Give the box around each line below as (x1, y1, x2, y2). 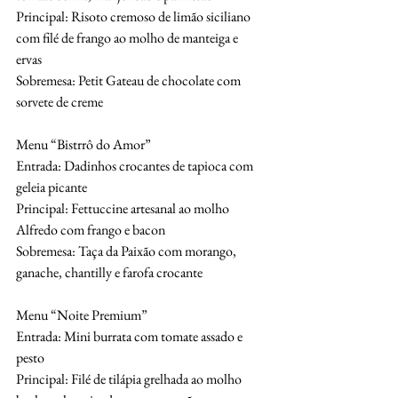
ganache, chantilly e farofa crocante (16, 262, 203, 282)
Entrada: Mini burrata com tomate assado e (16, 326, 245, 346)
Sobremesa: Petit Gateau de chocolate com (16, 70, 243, 90)
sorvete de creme (16, 92, 103, 111)
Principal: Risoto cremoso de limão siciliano (16, 6, 253, 26)
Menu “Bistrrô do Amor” (16, 134, 151, 154)
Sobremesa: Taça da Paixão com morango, (16, 241, 239, 260)
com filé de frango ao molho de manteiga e (16, 28, 238, 47)
